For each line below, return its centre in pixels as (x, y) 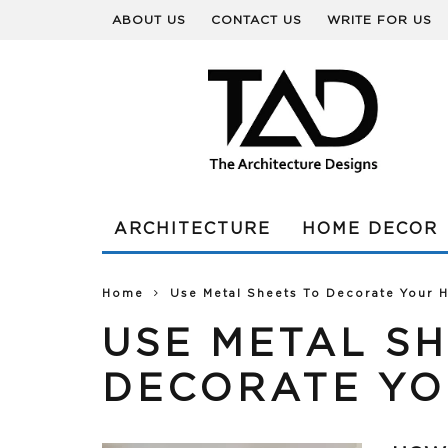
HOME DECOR (370, 229)
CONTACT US (256, 20)
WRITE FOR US (379, 20)
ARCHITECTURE (192, 229)
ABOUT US (149, 20)
